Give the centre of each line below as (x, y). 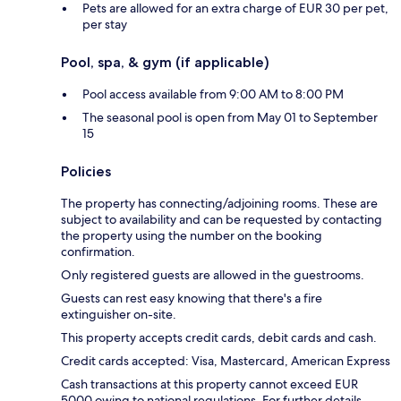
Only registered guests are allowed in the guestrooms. (213, 275)
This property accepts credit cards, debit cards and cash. (219, 338)
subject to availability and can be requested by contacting (222, 220)
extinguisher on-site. (119, 315)
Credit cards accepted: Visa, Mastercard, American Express (226, 361)
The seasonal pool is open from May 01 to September (230, 118)
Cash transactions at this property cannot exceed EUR (209, 384)
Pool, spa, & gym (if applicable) (165, 63)
